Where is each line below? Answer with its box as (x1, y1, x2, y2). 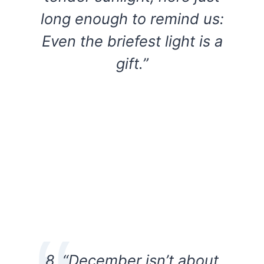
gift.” (115, 54, 148, 73)
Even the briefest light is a (41, 32, 223, 51)
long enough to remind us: (40, 9, 224, 28)
